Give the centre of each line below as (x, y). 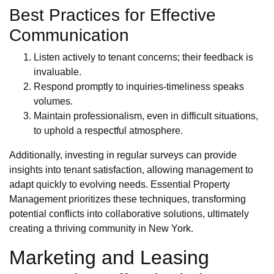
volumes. (53, 102)
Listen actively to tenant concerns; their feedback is (143, 57)
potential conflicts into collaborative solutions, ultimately (129, 214)
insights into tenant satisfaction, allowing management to (131, 170)
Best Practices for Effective (113, 15)
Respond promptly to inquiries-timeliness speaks (139, 87)
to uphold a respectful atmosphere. (108, 131)
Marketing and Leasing (109, 258)
